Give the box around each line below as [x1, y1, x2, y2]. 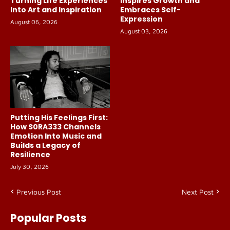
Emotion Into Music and [10, 130, 102, 141]
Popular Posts [10, 210, 87, 225]
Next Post [182, 187, 214, 196]
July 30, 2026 [10, 162, 49, 170]
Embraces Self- [120, 4, 181, 15]
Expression [120, 13, 163, 24]
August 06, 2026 [10, 17, 57, 26]
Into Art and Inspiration [10, 4, 102, 15]
